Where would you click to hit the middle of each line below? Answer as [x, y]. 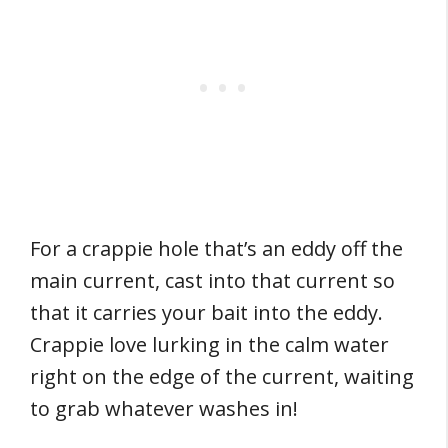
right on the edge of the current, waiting [222, 376]
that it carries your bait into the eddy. [206, 312]
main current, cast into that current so [212, 280]
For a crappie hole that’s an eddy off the [216, 248]
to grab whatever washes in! [164, 408]
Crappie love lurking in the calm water [209, 344]
